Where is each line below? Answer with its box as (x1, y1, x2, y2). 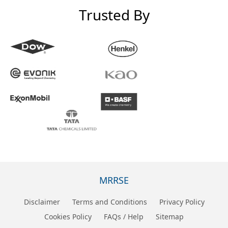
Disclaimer (23, 197, 60, 207)
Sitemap (156, 212, 184, 221)
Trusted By (78, 5, 150, 24)
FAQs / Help (104, 212, 144, 221)
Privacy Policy (159, 197, 205, 207)
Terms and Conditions (72, 197, 147, 207)
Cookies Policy (44, 212, 92, 221)
